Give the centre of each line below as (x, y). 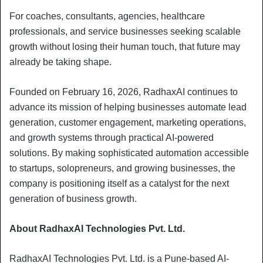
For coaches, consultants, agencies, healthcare (107, 16)
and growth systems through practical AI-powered (112, 137)
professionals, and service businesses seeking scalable (125, 31)
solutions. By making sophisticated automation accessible (129, 153)
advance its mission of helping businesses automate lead (128, 107)
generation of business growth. (73, 198)
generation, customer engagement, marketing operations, (128, 122)
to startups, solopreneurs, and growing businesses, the (122, 168)
